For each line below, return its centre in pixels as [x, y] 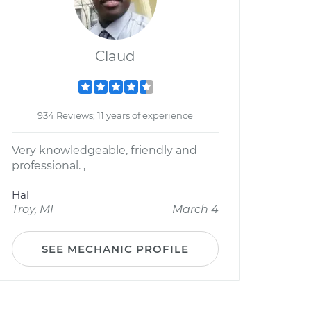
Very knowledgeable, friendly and [104, 150]
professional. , [49, 166]
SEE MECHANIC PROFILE [115, 249]
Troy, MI [33, 209]
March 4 [195, 209]
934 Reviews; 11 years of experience [115, 115]
